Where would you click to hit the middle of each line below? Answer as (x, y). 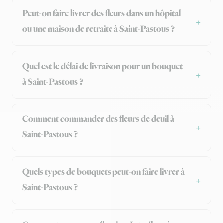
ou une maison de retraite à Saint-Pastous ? (99, 30)
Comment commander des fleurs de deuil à (98, 120)
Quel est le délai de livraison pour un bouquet (103, 67)
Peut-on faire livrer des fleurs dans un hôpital (102, 14)
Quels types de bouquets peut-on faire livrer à (104, 172)
